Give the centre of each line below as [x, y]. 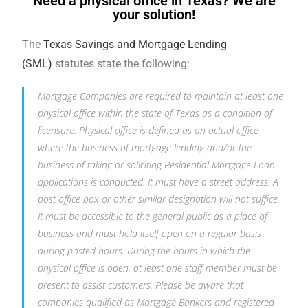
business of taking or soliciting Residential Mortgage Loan [157, 165]
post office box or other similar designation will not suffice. [159, 199]
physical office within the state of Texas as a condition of [155, 113]
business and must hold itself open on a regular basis [150, 233]
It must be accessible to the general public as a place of [153, 216]
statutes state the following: [121, 64]
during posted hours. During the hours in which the [144, 251]
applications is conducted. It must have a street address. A [158, 182]
